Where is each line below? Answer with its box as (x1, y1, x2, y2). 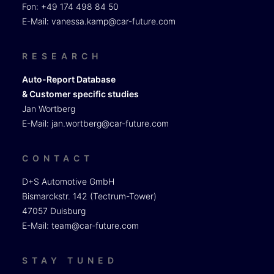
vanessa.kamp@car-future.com (51, 16, 176, 26)
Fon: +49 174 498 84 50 (22, 1, 119, 12)
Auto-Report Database (22, 74, 116, 84)
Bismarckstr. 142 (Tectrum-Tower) (22, 191, 157, 201)
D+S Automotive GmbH (22, 176, 114, 187)
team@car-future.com (51, 220, 139, 231)
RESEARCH (22, 51, 102, 61)
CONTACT (22, 153, 94, 163)
